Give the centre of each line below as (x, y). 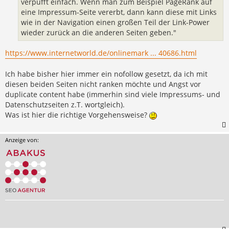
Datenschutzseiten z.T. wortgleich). (65, 104)
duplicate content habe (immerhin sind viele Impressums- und (113, 94)
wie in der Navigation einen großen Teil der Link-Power (115, 22)
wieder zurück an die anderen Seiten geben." (99, 33)
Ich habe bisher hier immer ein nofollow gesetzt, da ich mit (106, 74)
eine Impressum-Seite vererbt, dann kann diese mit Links (119, 12)
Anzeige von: (22, 140)
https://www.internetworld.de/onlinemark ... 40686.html (101, 53)
